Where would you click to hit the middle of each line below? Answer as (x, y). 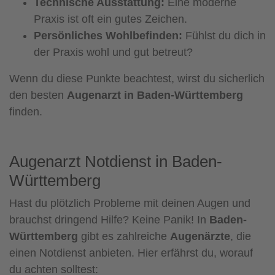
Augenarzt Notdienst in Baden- (116, 161)
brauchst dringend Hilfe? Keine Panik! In (109, 219)
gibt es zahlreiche (124, 236)
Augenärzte (200, 236)
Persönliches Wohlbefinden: (108, 35)
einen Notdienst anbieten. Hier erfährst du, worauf (131, 253)
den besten (38, 95)
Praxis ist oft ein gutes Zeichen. (110, 19)
